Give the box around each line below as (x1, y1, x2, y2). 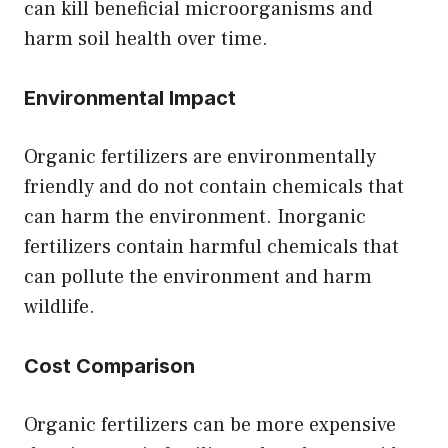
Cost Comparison (24, 353, 195, 378)
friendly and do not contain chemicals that (24, 173, 404, 200)
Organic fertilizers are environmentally (24, 143, 376, 170)
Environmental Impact (24, 85, 236, 110)
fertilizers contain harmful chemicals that (24, 233, 399, 260)
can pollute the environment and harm (24, 263, 372, 290)
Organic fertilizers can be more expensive (24, 411, 396, 438)
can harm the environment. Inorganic (24, 203, 366, 230)
